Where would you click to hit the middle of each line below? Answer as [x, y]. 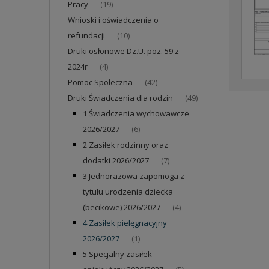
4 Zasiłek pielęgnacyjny [125, 223]
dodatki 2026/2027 [116, 160]
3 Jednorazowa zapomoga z [134, 176]
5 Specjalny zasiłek [117, 254]
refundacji [86, 35]
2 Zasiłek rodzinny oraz [125, 145]
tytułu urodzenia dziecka [128, 192]
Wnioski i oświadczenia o [113, 20]
